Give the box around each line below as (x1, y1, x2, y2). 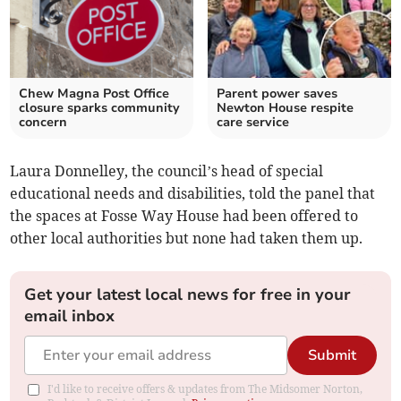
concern (19, 114, 68, 132)
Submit (307, 346, 356, 366)
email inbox (24, 305, 115, 328)
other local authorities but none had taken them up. (10, 229, 363, 248)
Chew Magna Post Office (19, 85, 170, 103)
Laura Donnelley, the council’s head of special (10, 162, 324, 181)
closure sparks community (19, 99, 181, 117)
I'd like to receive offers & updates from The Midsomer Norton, (47, 382, 363, 397)
